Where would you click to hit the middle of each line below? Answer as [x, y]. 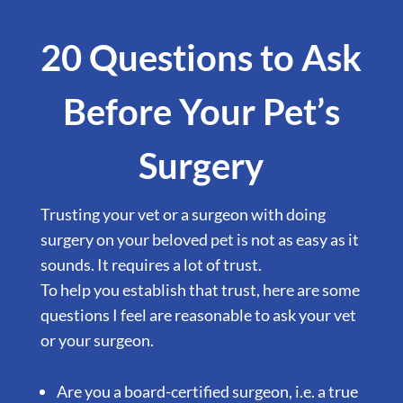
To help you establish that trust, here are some [200, 289]
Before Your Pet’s [201, 111]
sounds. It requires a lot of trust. [151, 264]
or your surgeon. [97, 340]
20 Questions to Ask [201, 57]
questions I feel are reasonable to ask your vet [198, 314]
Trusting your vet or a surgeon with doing [183, 214]
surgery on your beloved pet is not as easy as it [199, 239]
